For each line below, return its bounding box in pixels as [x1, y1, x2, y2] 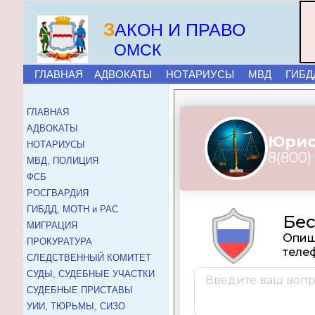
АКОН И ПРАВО [115, 20, 245, 39]
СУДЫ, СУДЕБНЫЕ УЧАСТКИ [27, 269, 155, 279]
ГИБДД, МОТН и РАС [27, 204, 118, 214]
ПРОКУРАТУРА [27, 236, 92, 247]
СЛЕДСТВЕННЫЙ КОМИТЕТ [27, 252, 151, 263]
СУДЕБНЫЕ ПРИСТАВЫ [27, 285, 133, 295]
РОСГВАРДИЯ [27, 188, 89, 198]
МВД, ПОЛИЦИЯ [27, 155, 98, 166]
